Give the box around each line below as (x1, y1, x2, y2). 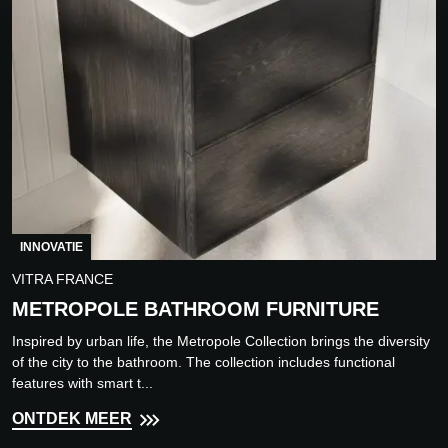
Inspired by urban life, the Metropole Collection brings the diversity (12, 333, 430, 350)
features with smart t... (12, 375, 153, 392)
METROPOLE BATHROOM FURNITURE (12, 298, 379, 321)
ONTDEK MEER (12, 410, 132, 428)
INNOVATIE (20, 240, 83, 255)
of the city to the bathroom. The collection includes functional (12, 354, 395, 371)
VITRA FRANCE (12, 271, 113, 288)
